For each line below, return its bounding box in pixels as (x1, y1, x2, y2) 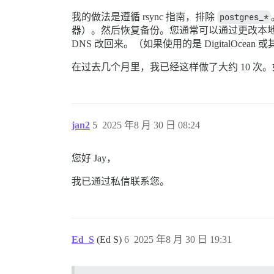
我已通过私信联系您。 (72, 176, 169, 187)
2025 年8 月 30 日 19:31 (134, 234, 232, 245)
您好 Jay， (72, 153, 116, 164)
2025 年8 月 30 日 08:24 (102, 120, 200, 131)
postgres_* (220, 12, 268, 23)
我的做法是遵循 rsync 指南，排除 (72, 12, 217, 23)
